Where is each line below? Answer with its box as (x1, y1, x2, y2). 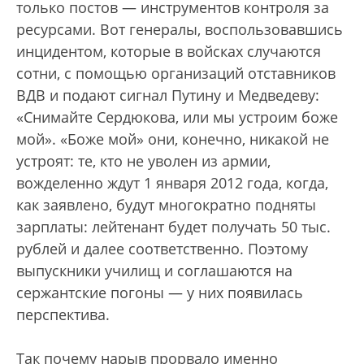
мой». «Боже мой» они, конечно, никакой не (16, 129, 329, 149)
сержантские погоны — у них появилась (16, 283, 303, 302)
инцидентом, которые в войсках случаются (16, 41, 321, 61)
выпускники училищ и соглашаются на (16, 261, 292, 280)
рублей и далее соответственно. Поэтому (16, 239, 308, 258)
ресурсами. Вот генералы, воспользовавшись (16, 19, 343, 39)
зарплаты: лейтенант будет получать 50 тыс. (16, 217, 331, 236)
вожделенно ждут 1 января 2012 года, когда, (16, 173, 328, 193)
